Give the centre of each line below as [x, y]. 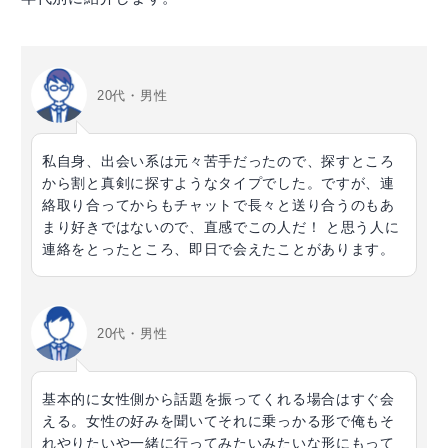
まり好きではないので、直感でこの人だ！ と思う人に [221, 227]
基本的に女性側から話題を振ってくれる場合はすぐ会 [218, 399]
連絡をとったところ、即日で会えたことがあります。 [218, 249]
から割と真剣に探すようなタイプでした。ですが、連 [218, 183]
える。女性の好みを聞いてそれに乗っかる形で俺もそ [218, 421]
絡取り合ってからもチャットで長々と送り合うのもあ [218, 205]
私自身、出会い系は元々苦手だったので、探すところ [218, 161]
